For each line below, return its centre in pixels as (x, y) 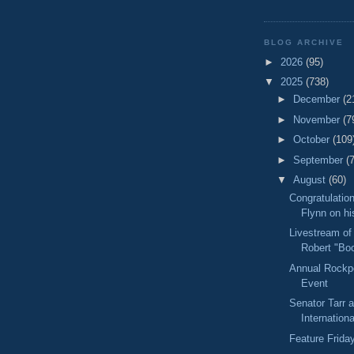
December (318, 100)
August (311, 180)
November (318, 119)
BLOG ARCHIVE (304, 43)
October (313, 140)
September (319, 160)
